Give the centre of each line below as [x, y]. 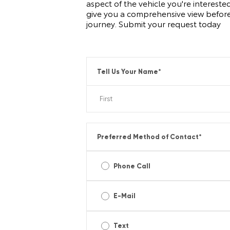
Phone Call [132, 166]
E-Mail [125, 196]
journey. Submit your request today [154, 24]
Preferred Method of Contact [148, 137]
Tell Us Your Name [128, 71]
